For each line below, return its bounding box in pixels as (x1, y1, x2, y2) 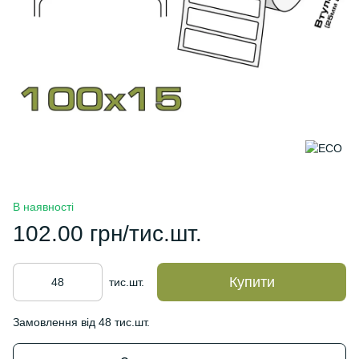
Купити (228, 274, 275, 290)
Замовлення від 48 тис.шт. (13, 316, 150, 329)
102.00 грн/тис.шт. (13, 221, 202, 246)
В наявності (13, 200, 74, 213)
